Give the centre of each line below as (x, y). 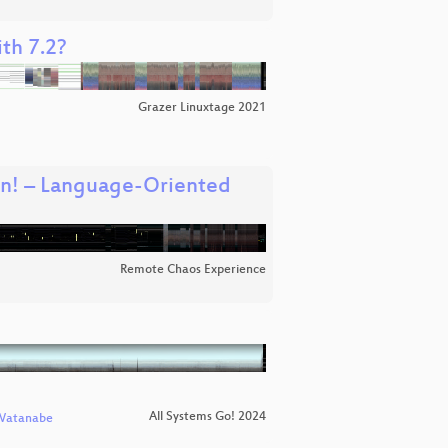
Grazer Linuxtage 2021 (202, 107)
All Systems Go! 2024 (207, 417)
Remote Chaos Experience (193, 269)
